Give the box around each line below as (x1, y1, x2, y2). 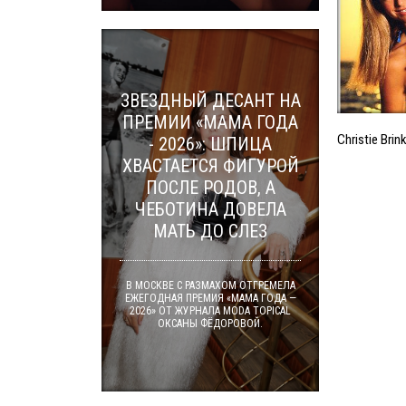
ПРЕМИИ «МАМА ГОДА (122, 111, 298, 133)
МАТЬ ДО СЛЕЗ (153, 220, 267, 242)
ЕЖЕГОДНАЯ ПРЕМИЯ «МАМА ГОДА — (124, 292, 296, 304)
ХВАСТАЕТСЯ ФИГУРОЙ (121, 155, 299, 177)
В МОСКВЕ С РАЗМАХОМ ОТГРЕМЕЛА (125, 279, 295, 292)
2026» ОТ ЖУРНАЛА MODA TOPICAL (130, 304, 291, 317)
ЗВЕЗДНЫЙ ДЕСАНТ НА (120, 90, 301, 111)
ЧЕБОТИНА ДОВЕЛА (134, 198, 286, 220)
